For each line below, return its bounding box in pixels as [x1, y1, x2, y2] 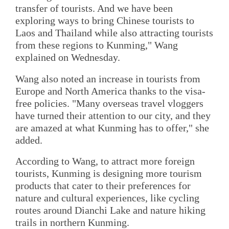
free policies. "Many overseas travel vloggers [15, 97, 203, 109]
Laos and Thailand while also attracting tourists [15, 27, 213, 39]
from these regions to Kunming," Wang [15, 39, 178, 51]
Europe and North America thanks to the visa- [15, 85, 205, 97]
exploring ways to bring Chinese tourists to [15, 15, 194, 27]
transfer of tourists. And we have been [15, 3, 173, 14]
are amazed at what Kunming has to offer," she [15, 122, 209, 133]
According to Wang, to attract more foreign [15, 155, 195, 167]
